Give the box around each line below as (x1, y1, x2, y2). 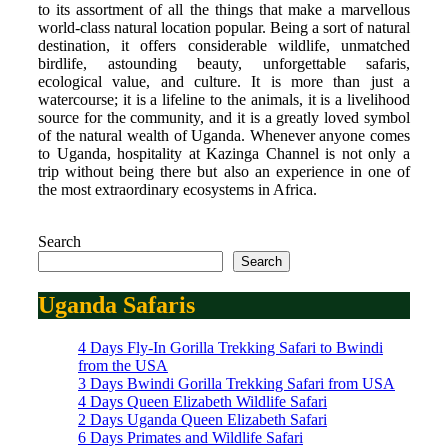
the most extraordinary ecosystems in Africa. (38, 180, 317, 198)
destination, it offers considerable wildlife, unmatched (38, 36, 410, 54)
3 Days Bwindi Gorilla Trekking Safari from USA (78, 374, 395, 392)
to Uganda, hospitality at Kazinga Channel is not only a (38, 144, 410, 162)
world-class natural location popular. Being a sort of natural (38, 18, 410, 36)
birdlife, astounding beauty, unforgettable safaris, (38, 54, 410, 72)
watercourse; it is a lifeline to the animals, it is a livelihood (38, 90, 410, 108)
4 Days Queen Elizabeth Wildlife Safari (78, 392, 327, 410)
